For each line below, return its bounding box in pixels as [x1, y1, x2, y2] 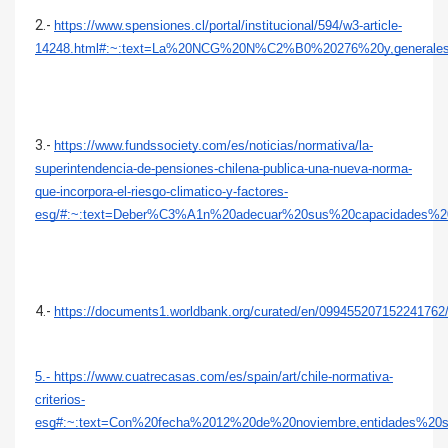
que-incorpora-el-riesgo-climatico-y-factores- [35, 184, 288, 199]
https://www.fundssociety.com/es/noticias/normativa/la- [54, 138, 373, 153]
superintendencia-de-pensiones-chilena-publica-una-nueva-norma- [35, 161, 412, 176]
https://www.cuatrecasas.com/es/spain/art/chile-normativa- [54, 369, 393, 384]
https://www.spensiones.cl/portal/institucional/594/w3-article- [54, 18, 402, 33]
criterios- [35, 392, 85, 407]
